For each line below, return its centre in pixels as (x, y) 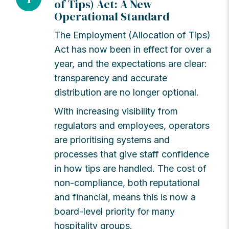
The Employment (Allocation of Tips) (133, 35)
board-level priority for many (115, 211)
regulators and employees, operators (132, 125)
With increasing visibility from (116, 111)
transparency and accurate (111, 78)
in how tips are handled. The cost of (131, 168)
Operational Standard (112, 16)
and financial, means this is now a (125, 197)
